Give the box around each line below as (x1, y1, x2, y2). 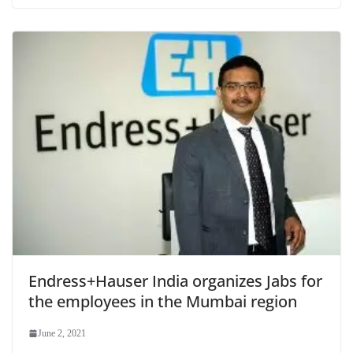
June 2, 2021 (38, 328, 86, 340)
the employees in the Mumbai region (28, 291, 297, 313)
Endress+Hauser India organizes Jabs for (28, 270, 322, 292)
